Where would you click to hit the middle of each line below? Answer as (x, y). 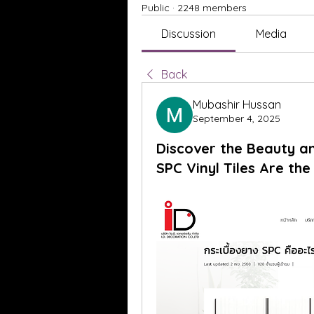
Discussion (189, 34)
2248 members (212, 8)
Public (156, 8)
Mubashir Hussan (237, 104)
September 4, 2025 (237, 118)
